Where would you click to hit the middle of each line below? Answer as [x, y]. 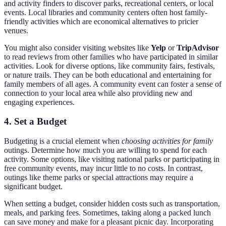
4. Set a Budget [35, 122]
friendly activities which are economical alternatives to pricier [101, 21]
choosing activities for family [167, 141]
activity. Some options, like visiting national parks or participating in [112, 159]
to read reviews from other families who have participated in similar [111, 56]
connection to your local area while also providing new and [98, 93]
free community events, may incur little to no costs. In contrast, [103, 168]
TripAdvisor [198, 47]
